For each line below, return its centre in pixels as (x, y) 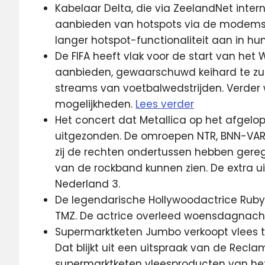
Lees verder (165, 104)
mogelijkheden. (96, 104)
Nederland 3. (88, 184)
